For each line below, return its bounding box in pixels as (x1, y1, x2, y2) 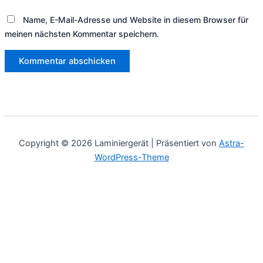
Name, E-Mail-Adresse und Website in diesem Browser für (23, 15, 248, 25)
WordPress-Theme (94, 152, 169, 163)
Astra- (219, 138, 244, 149)
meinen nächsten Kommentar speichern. (5, 29, 159, 39)
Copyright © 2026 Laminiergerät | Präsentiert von (19, 138, 219, 149)
